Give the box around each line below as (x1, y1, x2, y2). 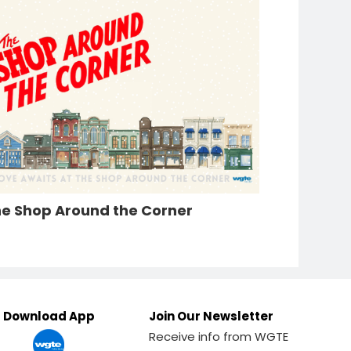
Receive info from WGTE (148, 327, 288, 345)
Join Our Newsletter (148, 307, 273, 324)
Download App (2, 307, 95, 324)
